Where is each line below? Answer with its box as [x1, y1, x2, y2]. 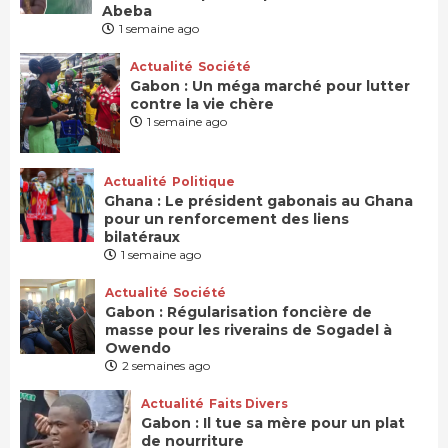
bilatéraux [103, 228, 180, 247]
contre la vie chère [130, 95, 278, 114]
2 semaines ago [121, 358, 210, 374]
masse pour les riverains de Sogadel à [104, 321, 392, 340]
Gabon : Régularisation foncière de [104, 303, 372, 322]
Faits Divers [208, 396, 288, 412]
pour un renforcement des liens [103, 210, 349, 229]
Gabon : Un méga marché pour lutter [130, 77, 410, 96]
